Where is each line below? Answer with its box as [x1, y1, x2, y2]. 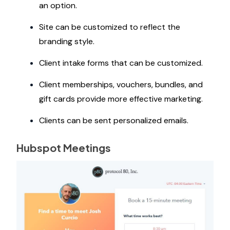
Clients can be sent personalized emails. [39, 114, 188, 126]
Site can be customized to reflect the [39, 21, 180, 32]
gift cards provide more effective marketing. [39, 93, 203, 104]
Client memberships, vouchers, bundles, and [39, 79, 203, 90]
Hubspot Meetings [16, 141, 111, 154]
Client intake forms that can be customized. [39, 57, 203, 68]
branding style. [39, 35, 94, 47]
